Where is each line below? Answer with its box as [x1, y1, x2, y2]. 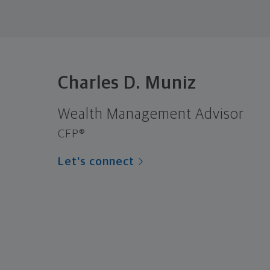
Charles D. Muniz [58, 74, 196, 92]
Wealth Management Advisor [58, 107, 244, 122]
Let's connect [58, 155, 134, 168]
